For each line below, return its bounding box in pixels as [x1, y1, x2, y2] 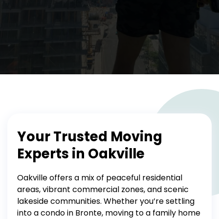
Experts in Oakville [17, 144, 145, 163]
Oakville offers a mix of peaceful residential [17, 172, 182, 183]
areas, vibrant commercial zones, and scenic [17, 184, 189, 195]
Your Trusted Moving [17, 127, 162, 146]
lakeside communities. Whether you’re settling [17, 196, 195, 207]
